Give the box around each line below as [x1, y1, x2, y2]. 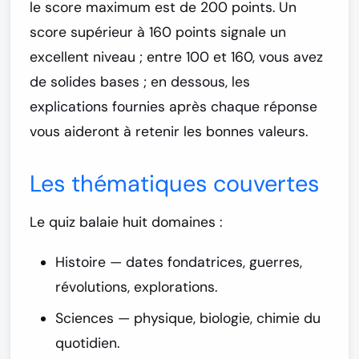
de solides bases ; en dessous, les [30, 73, 250, 91]
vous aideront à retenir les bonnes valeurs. [30, 123, 308, 141]
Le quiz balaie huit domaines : [30, 213, 223, 232]
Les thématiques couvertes [30, 168, 319, 200]
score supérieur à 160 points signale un [30, 23, 286, 42]
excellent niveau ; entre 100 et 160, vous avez [30, 48, 323, 67]
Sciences [55, 309, 114, 328]
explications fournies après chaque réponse [30, 98, 317, 116]
